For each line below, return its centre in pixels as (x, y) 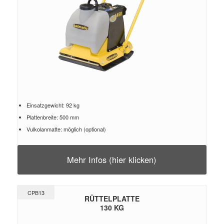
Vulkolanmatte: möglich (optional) (66, 129)
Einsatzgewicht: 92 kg (53, 105)
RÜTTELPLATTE (112, 198)
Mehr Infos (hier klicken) (112, 159)
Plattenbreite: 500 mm (52, 117)
